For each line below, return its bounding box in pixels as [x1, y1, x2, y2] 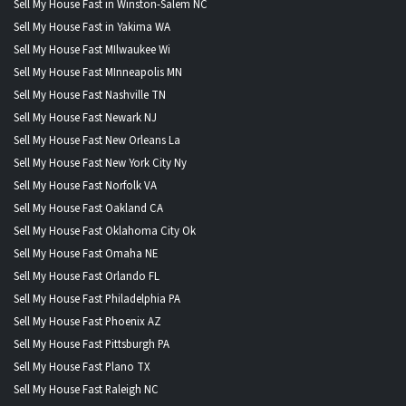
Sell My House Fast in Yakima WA [14, 18, 170, 35]
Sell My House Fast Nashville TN [14, 86, 166, 103]
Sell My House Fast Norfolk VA [14, 177, 157, 194]
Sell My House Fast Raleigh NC [14, 381, 159, 398]
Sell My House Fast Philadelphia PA [14, 290, 180, 307]
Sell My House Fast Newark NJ [14, 109, 157, 126]
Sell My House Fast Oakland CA [14, 199, 163, 217]
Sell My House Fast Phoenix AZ [14, 313, 161, 330]
